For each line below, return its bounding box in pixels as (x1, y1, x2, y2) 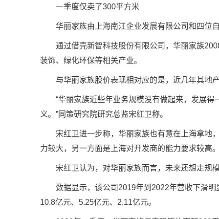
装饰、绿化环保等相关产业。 (40, 56, 142, 65)
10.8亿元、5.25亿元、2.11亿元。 (40, 198, 156, 206)
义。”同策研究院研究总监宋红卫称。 (40, 110, 168, 118)
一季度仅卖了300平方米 (56, 2, 139, 11)
